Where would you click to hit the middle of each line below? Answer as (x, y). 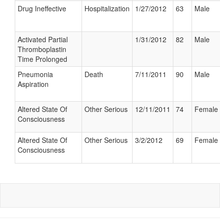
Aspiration (33, 84)
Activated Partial (43, 39)
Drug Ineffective (42, 8)
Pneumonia (35, 74)
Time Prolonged (42, 59)
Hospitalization (107, 8)
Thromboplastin (42, 49)
